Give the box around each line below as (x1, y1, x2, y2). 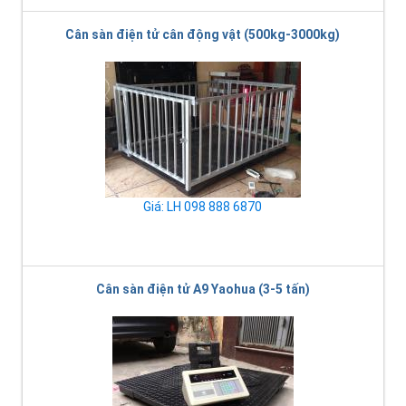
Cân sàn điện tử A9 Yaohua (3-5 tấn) (95, 281, 310, 296)
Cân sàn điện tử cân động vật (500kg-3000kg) (65, 26, 340, 42)
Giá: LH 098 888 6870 (143, 198, 262, 214)
